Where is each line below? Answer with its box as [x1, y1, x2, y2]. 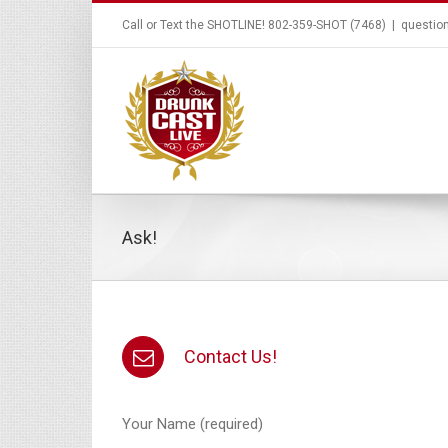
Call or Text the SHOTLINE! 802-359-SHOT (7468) [122, 18, 386, 32]
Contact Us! [184, 346, 277, 367]
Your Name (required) [122, 415, 263, 433]
